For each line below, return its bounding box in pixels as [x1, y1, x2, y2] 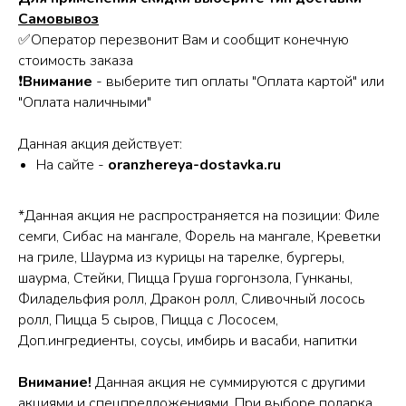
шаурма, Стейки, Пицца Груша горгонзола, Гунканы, [18, 268, 353, 288]
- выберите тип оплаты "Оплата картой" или [96, 72, 384, 92]
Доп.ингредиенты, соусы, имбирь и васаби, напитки [18, 331, 357, 351]
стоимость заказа [18, 51, 133, 71]
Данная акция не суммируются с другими [92, 372, 365, 392]
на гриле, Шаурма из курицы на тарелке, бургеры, [18, 247, 344, 267]
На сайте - [36, 155, 108, 175]
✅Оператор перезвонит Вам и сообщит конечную [18, 30, 349, 50]
